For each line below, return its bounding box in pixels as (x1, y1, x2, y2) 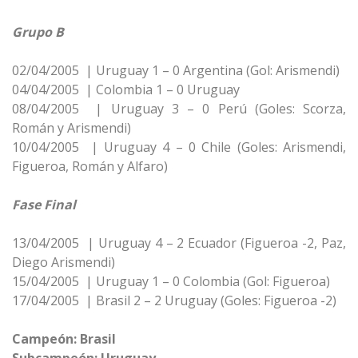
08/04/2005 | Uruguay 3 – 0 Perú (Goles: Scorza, (12, 100, 346, 117)
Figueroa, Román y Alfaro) (12, 157, 168, 175)
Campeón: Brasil (12, 330, 116, 348)
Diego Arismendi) (12, 253, 115, 271)
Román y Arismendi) (12, 119, 131, 137)
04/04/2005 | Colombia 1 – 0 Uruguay (12, 81, 240, 98)
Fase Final (12, 196, 76, 213)
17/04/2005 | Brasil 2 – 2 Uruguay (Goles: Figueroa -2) (12, 292, 336, 309)
